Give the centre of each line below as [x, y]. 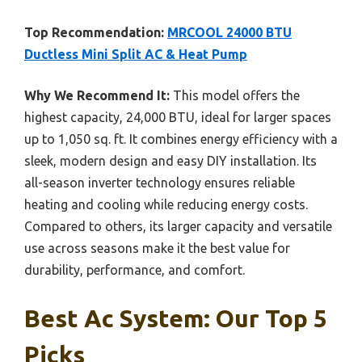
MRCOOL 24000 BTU [229, 32]
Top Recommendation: [94, 32]
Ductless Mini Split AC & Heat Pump [136, 54]
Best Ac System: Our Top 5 [176, 318]
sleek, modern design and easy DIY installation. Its [170, 160]
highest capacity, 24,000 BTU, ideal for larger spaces [178, 117]
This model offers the [235, 95]
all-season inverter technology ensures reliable [160, 182]
